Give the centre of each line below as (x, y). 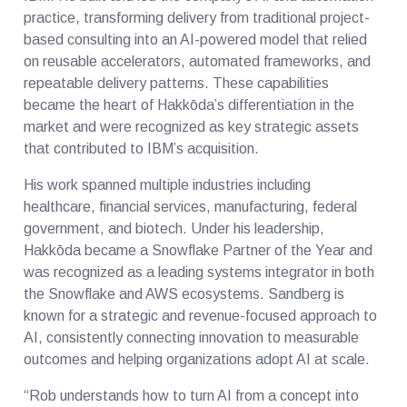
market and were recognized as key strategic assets (192, 126)
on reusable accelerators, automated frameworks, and (198, 61)
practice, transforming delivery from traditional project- (197, 17)
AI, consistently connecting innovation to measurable (192, 337)
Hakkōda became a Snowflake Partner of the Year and (199, 250)
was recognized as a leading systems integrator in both (199, 272)
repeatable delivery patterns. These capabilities (177, 83)
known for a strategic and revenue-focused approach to (201, 315)
